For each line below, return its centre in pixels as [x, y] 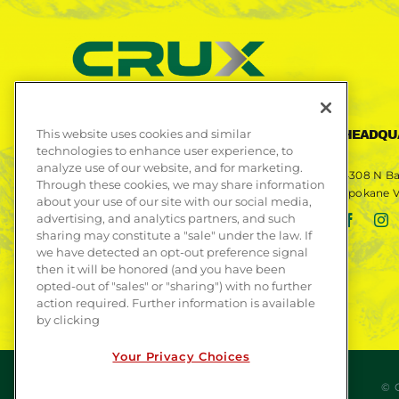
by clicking [68, 320]
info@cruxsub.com [151, 232]
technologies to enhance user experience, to [165, 151]
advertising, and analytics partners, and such [166, 219]
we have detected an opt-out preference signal [172, 252]
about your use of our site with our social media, [174, 202]
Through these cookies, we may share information [181, 185]
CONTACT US [105, 135]
